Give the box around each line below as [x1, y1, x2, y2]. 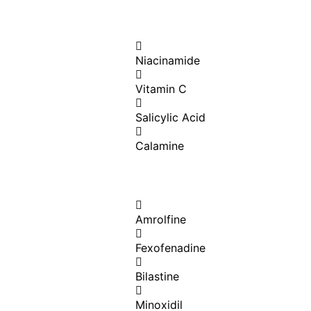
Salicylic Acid [135, 110, 205, 124]
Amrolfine [135, 212, 186, 226]
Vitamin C [135, 82, 187, 96]
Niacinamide [135, 53, 200, 67]
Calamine [135, 139, 184, 153]
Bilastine [135, 269, 179, 283]
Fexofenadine [135, 241, 205, 255]
